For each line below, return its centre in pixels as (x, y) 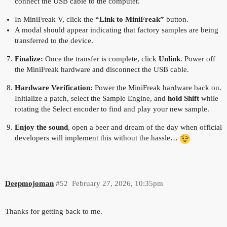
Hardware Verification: (53, 88)
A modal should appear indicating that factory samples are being (116, 30)
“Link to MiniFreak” (129, 20)
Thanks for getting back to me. (54, 212)
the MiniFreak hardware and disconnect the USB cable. (102, 70)
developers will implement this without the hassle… (97, 138)
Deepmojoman (29, 184)
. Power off (198, 59)
